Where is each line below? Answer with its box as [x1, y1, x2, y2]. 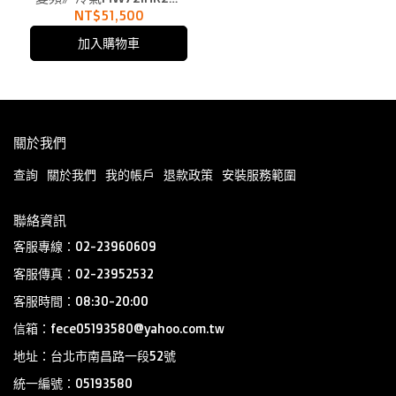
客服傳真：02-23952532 [13, 266, 154, 281]
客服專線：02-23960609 [13, 239, 156, 254]
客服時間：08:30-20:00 [13, 293, 148, 308]
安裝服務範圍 [222, 167, 296, 182]
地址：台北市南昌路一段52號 [13, 348, 176, 363]
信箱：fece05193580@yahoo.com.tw [13, 321, 225, 336]
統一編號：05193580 [13, 376, 133, 391]
